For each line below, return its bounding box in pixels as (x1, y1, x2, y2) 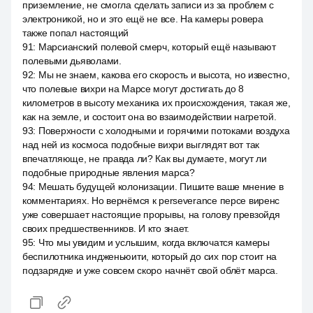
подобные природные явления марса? (22, 167, 195, 178)
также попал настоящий (22, 27, 129, 38)
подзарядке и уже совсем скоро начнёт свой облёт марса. (22, 265, 278, 276)
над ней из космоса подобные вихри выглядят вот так (22, 139, 260, 150)
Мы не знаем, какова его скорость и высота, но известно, (38, 69, 290, 80)
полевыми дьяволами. (22, 55, 122, 66)
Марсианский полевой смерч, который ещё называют (38, 41, 276, 52)
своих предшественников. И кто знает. (22, 223, 189, 234)
